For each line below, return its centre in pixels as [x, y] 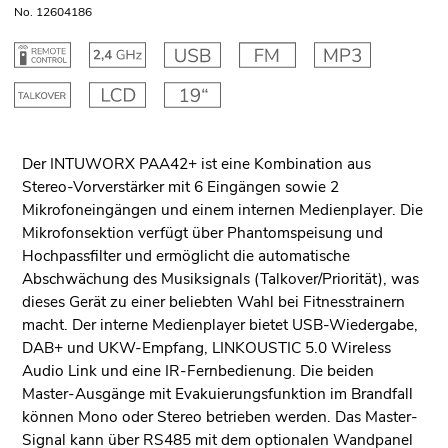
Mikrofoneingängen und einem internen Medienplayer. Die [222, 210]
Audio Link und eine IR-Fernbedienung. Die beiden [197, 371]
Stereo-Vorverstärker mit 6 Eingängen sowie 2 [180, 187]
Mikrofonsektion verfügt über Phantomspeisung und [202, 233]
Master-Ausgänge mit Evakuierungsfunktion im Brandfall [217, 394]
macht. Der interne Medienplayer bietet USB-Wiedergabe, [219, 325]
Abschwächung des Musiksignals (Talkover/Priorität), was [220, 279]
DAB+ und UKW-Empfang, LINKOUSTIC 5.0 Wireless [206, 348]
